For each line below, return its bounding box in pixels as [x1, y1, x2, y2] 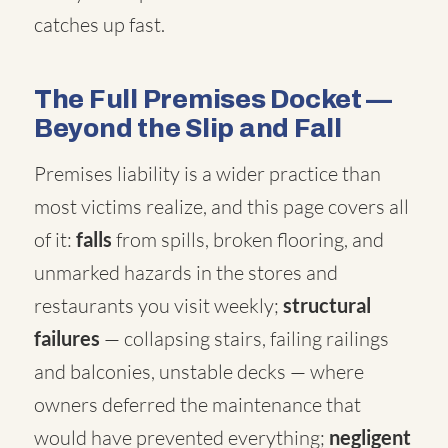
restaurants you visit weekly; [34, 293, 283, 318]
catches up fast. [34, 12, 165, 37]
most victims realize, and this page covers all [34, 194, 409, 219]
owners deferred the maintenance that [34, 392, 361, 417]
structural [283, 293, 371, 317]
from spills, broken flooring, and [112, 227, 384, 252]
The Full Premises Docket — [34, 85, 393, 113]
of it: [34, 227, 76, 252]
